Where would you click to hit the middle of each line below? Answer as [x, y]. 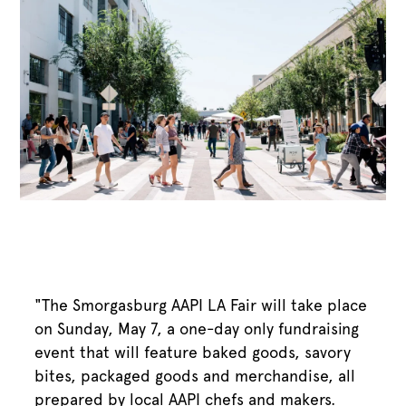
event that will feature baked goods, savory [193, 352]
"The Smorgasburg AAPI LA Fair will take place [201, 304]
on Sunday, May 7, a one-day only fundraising [197, 328]
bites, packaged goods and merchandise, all [195, 375]
